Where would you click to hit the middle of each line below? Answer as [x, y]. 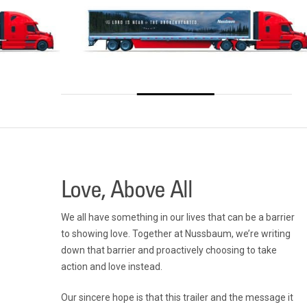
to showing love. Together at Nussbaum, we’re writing [175, 234]
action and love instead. [111, 267]
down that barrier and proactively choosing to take [169, 250]
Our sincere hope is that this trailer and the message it [177, 298]
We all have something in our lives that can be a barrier [177, 218]
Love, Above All [126, 189]
